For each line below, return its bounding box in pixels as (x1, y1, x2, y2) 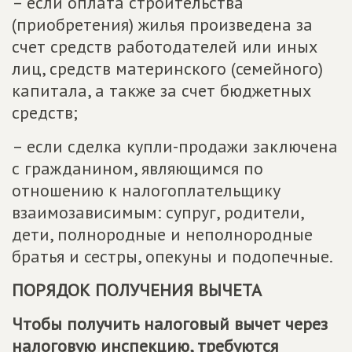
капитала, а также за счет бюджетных (12, 79, 311, 101)
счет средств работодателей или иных (12, 35, 317, 57)
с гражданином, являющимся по (12, 157, 263, 179)
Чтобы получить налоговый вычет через (12, 313, 328, 335)
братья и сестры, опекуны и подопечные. (12, 245, 333, 267)
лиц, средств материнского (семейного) (12, 57, 323, 79)
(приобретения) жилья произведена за (12, 13, 313, 35)
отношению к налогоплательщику (12, 179, 280, 201)
